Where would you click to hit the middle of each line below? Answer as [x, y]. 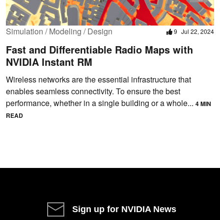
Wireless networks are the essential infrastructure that [98, 80]
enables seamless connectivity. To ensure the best [93, 91]
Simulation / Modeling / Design [59, 31]
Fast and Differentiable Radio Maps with [99, 50]
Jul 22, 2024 [198, 31]
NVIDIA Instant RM [49, 62]
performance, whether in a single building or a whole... [101, 103]
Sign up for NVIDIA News [124, 209]
